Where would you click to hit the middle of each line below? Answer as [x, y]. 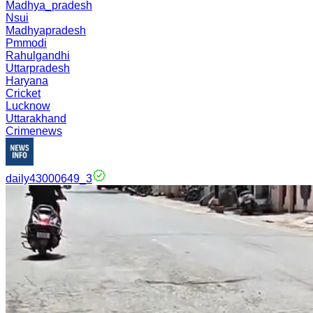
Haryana [27, 81]
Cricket [23, 93]
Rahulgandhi [38, 56]
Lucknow [28, 106]
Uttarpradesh [38, 68]
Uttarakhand [36, 118]
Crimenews [34, 131]
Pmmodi [26, 43]
